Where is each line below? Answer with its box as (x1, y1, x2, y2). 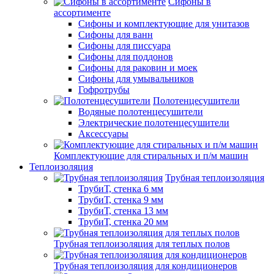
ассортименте (54, 7, 111, 18)
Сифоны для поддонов (78, 51, 173, 62)
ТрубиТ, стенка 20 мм (78, 216, 168, 227)
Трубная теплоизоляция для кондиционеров (54, 260, 237, 271)
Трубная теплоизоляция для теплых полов (54, 238, 230, 249)
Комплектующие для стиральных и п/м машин (54, 150, 248, 161)
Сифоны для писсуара (78, 40, 171, 51)
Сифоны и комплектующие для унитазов (78, 18, 250, 29)
